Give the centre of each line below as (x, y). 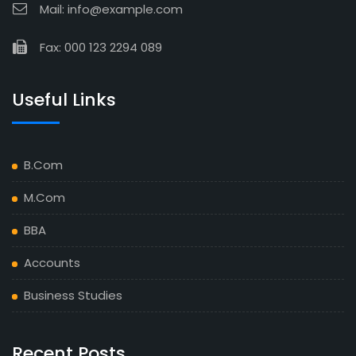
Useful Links (64, 99)
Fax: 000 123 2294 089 (101, 47)
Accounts (52, 262)
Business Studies (73, 295)
